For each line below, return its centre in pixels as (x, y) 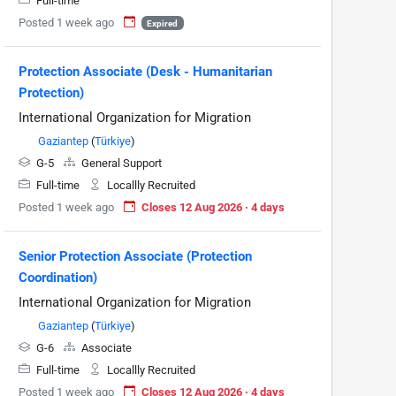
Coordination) (58, 277)
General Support (120, 163)
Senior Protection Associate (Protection (135, 256)
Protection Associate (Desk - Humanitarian (145, 71)
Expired (163, 23)
